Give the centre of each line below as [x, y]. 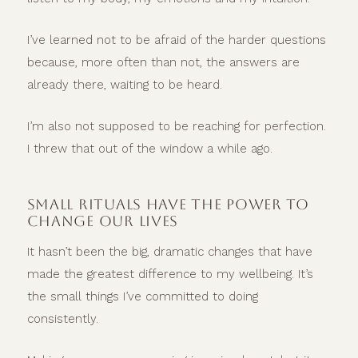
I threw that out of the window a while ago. [149, 149]
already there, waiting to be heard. [124, 85]
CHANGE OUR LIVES [103, 221]
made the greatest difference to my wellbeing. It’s [170, 274]
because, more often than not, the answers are [163, 63]
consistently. [62, 318]
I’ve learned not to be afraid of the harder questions [176, 40]
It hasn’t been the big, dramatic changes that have [169, 251]
